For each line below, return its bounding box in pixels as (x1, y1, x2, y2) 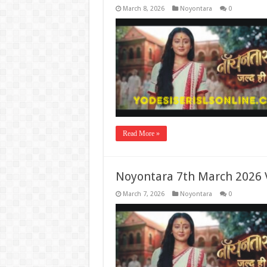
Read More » (122, 129, 160, 138)
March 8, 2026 (122, 5, 164, 13)
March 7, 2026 (122, 190, 164, 198)
